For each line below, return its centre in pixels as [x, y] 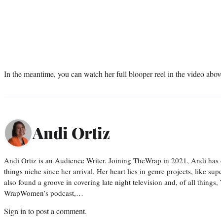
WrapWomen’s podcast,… [44, 193]
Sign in [15, 211]
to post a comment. [56, 211]
